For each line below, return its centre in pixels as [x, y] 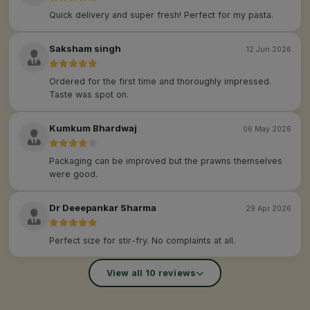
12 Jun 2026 [269, 50]
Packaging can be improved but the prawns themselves [166, 161]
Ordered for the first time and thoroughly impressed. [160, 82]
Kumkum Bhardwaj [93, 128]
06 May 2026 [267, 129]
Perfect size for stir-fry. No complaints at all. [142, 241]
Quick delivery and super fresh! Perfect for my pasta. [161, 15]
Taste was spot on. [89, 95]
